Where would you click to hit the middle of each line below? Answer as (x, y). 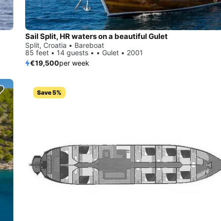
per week (74, 63)
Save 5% (49, 93)
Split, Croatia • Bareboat (65, 45)
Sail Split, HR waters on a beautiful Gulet (96, 37)
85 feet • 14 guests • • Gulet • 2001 (84, 53)
